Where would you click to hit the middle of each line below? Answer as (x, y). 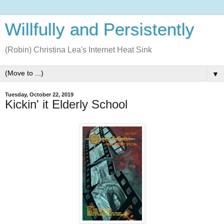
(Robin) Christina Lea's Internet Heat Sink (78, 50)
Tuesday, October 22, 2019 (39, 94)
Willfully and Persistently (100, 29)
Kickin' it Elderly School (66, 104)
